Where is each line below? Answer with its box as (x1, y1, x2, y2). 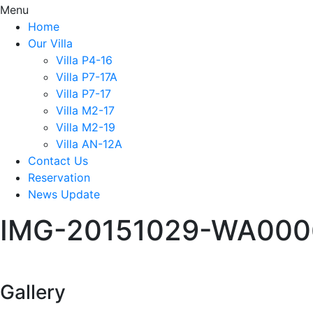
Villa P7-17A (56, 69, 117, 84)
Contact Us (28, 153, 88, 168)
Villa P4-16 (56, 52, 112, 67)
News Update (28, 187, 100, 201)
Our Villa (28, 36, 73, 50)
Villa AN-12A (56, 136, 122, 151)
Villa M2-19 (56, 119, 115, 134)
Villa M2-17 (56, 103, 115, 117)
